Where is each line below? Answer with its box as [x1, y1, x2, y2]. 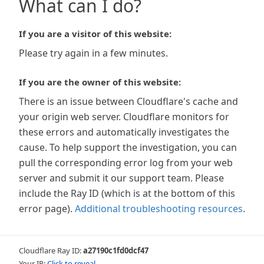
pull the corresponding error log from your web [19, 156, 233, 169]
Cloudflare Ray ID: [19, 245, 83, 256]
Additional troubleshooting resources [75, 202, 243, 215]
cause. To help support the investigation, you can [19, 141, 237, 154]
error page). [19, 202, 72, 215]
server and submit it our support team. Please [19, 171, 224, 184]
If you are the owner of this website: [19, 76, 181, 88]
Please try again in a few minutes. [19, 47, 168, 60]
